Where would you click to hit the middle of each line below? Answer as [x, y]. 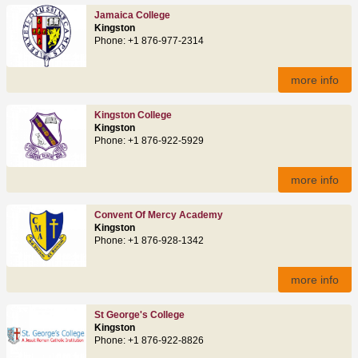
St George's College [139, 314]
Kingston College [133, 115]
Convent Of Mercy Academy [159, 215]
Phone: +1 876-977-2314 [149, 40]
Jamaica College [132, 15]
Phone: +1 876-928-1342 [149, 240]
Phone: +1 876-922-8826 [149, 340]
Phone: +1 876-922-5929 [149, 140]
